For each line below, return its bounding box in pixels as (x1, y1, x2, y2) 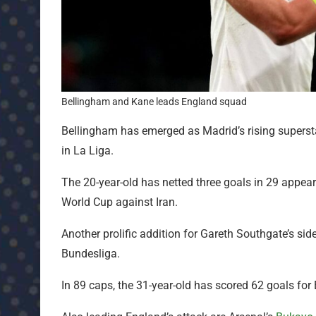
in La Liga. (61, 144, 114, 158)
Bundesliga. (61, 247, 120, 261)
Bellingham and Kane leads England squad (61, 96, 247, 108)
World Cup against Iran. (61, 195, 178, 209)
